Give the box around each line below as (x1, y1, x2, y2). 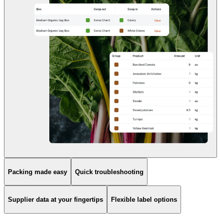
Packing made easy (8, 168, 67, 176)
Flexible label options (111, 195, 177, 203)
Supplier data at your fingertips (8, 195, 103, 203)
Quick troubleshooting (75, 168, 144, 176)
